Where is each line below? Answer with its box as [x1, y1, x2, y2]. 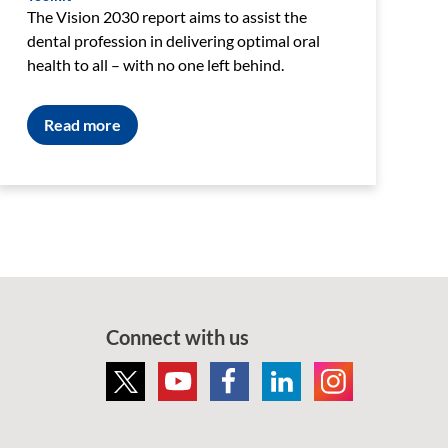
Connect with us [106, 325, 249, 349]
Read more [44, 114, 122, 134]
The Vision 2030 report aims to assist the [27, 6, 308, 26]
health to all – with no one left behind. [27, 54, 285, 74]
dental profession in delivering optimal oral [27, 30, 321, 50]
